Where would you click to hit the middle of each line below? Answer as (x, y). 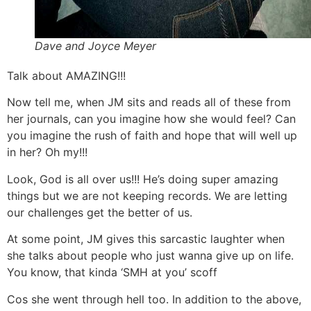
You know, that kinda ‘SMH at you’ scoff (112, 272)
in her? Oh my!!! (47, 152)
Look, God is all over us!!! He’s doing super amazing (143, 179)
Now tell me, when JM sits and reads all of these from (149, 102)
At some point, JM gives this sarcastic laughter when (146, 239)
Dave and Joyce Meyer (95, 45)
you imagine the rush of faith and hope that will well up (152, 136)
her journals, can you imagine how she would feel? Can (151, 119)
